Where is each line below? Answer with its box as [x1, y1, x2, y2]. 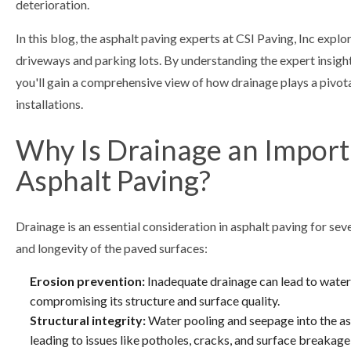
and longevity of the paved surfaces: [16, 240, 208, 255]
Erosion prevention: [29, 273, 145, 288]
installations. [16, 96, 83, 111]
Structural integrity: [29, 312, 146, 327]
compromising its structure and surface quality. [29, 292, 280, 308]
